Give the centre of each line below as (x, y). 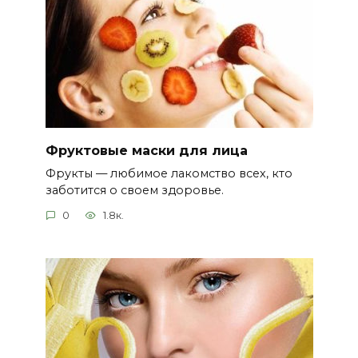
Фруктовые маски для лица (146, 150)
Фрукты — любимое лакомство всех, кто (169, 173)
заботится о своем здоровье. (134, 190)
